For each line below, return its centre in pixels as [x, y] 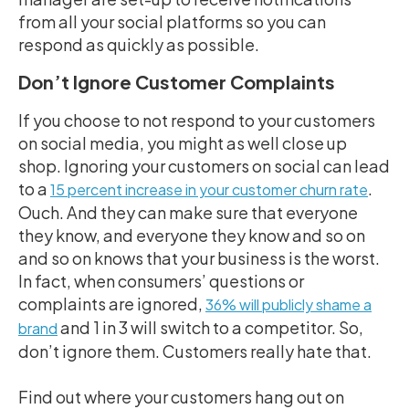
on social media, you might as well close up [183, 142]
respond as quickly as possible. [139, 44]
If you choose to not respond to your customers [197, 120]
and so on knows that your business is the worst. [199, 257]
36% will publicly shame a [288, 304]
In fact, [45, 280]
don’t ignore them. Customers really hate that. [195, 351]
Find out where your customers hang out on [181, 396]
